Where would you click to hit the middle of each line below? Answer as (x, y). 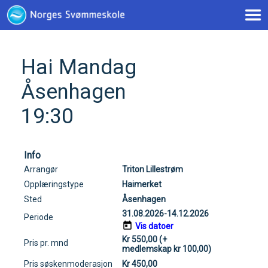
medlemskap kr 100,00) (167, 249)
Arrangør (41, 169)
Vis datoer (154, 226)
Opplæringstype (54, 184)
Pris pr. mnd (46, 243)
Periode (39, 217)
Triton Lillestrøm (153, 169)
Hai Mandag (79, 67)
